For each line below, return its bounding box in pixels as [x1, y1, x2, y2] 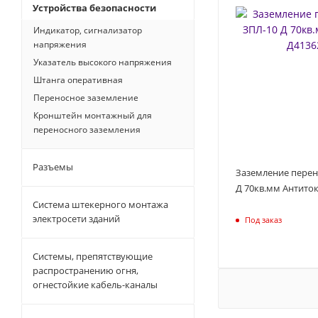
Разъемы [33, 160, 73, 173]
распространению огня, [33, 264, 138, 277]
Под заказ [245, 214, 282, 226]
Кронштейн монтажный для [33, 109, 152, 121]
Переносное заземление [33, 92, 138, 104]
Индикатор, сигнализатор [33, 24, 142, 36]
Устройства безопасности [33, 1, 156, 14]
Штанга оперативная [33, 74, 123, 86]
